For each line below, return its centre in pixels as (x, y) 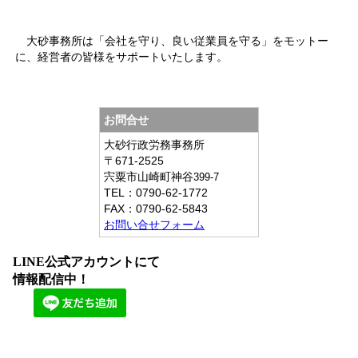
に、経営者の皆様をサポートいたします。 (121, 56)
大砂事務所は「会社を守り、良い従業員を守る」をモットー (172, 40)
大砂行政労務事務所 (154, 144)
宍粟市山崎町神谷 (149, 176)
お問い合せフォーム (154, 224)
